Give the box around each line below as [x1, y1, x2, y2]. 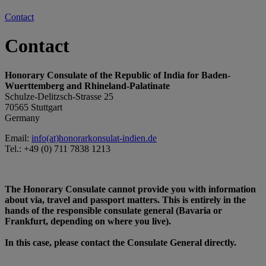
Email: [5, 132, 31, 143]
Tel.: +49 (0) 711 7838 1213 [5, 143, 110, 154]
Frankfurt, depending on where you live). [5, 216, 171, 226]
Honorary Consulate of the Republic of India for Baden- [5, 69, 230, 80]
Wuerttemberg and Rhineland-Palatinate [5, 80, 170, 91]
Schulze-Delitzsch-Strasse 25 [5, 91, 113, 102]
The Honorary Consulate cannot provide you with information [5, 183, 256, 194]
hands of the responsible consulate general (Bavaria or [5, 205, 222, 216]
